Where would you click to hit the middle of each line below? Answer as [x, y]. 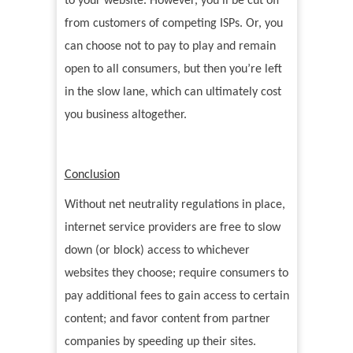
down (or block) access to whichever [157, 251]
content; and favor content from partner [167, 320]
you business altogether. [125, 115]
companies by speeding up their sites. [160, 342]
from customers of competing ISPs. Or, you [173, 24]
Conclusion [92, 175]
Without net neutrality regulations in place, [175, 205]
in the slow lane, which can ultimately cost [173, 93]
